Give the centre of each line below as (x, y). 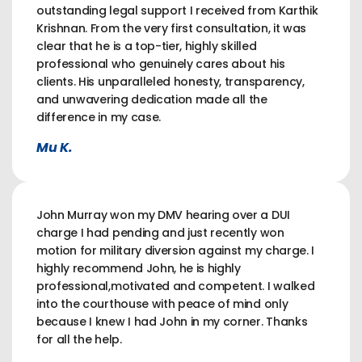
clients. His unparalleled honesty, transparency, (170, 82)
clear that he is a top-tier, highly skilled (147, 46)
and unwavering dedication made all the (152, 100)
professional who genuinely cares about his (161, 64)
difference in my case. (99, 118)
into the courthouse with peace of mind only (162, 304)
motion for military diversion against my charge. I (175, 251)
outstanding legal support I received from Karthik (177, 11)
